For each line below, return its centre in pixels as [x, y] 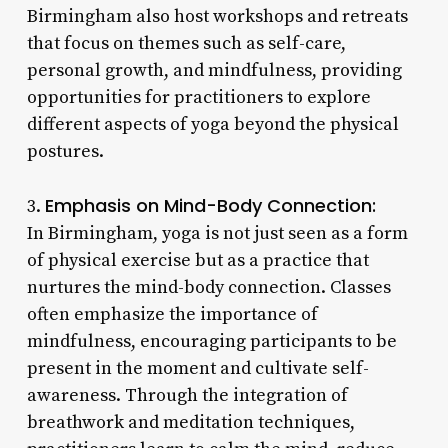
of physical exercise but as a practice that [197, 260]
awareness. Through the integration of [187, 395]
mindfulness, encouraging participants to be [211, 341]
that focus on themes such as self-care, [186, 43]
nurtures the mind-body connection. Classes [208, 287]
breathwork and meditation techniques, [190, 422]
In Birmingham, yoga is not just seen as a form [217, 233]
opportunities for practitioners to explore [198, 97]
